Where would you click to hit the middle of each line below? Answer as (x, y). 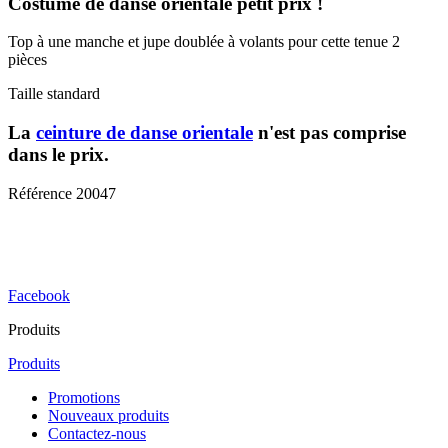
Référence (42, 193)
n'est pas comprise (329, 132)
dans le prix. (58, 154)
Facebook (39, 295)
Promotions (84, 397)
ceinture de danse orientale (144, 132)
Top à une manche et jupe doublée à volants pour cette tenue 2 (204, 42)
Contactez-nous (97, 433)
